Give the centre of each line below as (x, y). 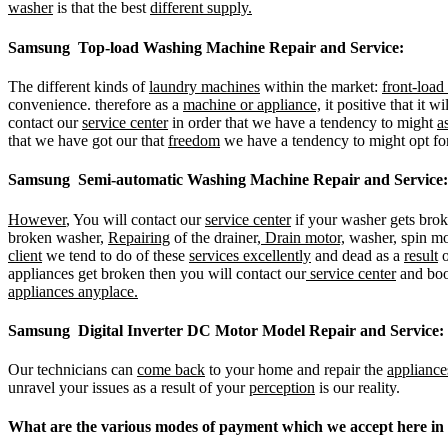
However (37, 219)
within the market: (321, 86)
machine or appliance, (252, 104)
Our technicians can (72, 370)
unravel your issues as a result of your (128, 388)
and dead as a (357, 255)
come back (171, 370)
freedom (194, 140)
